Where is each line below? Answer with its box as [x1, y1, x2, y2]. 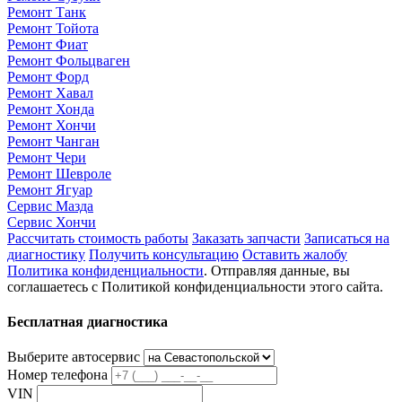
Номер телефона [7, 367, 108, 383]
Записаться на [304, 230, 389, 246]
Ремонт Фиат [7, 36, 88, 52]
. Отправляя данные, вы [204, 262, 350, 278]
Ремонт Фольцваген [7, 52, 130, 68]
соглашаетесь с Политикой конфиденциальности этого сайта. [7, 278, 383, 294]
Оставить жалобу [242, 246, 347, 262]
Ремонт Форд [7, 68, 89, 84]
